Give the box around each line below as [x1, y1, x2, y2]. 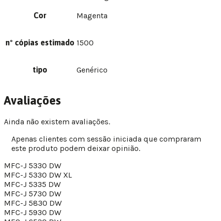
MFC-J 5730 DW [4, 189, 61, 199]
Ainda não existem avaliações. [4, 117, 110, 127]
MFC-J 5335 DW [4, 180, 61, 189]
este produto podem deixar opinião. [11, 144, 140, 153]
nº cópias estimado [5, 38, 74, 47]
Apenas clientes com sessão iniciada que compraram [11, 134, 201, 144]
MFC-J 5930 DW [4, 208, 61, 218]
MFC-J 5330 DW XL [4, 170, 72, 180]
